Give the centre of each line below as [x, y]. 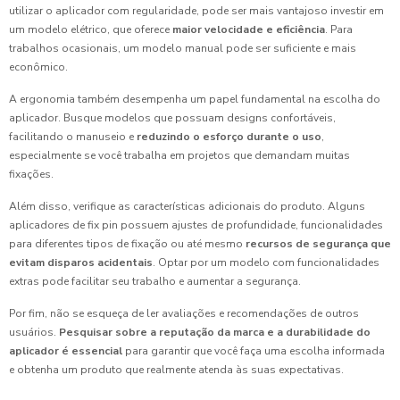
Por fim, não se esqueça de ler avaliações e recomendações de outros [184, 314]
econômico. [38, 67]
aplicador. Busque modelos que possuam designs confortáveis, [172, 118]
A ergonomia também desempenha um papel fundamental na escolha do [195, 100]
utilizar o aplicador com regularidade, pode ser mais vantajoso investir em [196, 11]
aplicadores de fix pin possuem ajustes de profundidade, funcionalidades [196, 225]
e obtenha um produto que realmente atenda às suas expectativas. [176, 370]
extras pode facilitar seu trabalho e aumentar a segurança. [155, 282]
